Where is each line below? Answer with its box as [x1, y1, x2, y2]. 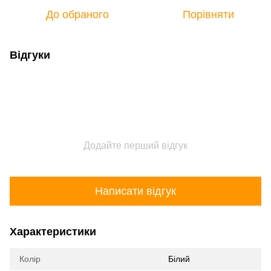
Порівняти [182, 8, 234, 21]
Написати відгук [95, 184, 176, 197]
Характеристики [10, 226, 96, 238]
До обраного [46, 8, 109, 21]
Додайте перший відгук [83, 140, 188, 151]
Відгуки [10, 49, 50, 61]
